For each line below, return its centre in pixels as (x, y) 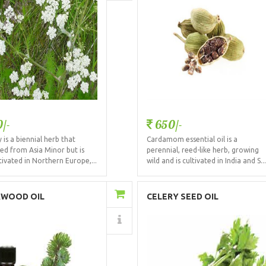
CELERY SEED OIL (183, 196)
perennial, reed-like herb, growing (203, 150)
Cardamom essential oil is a (192, 140)
